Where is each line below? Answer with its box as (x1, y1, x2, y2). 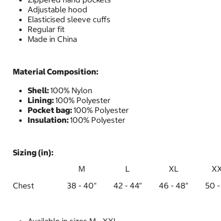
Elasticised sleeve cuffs (28, 14, 110, 24)
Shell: (28, 85, 50, 95)
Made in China (28, 34, 77, 44)
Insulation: (28, 115, 70, 125)
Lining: (28, 95, 55, 105)
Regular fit (28, 24, 65, 34)
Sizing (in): (13, 147, 53, 157)
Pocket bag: (28, 105, 74, 115)
